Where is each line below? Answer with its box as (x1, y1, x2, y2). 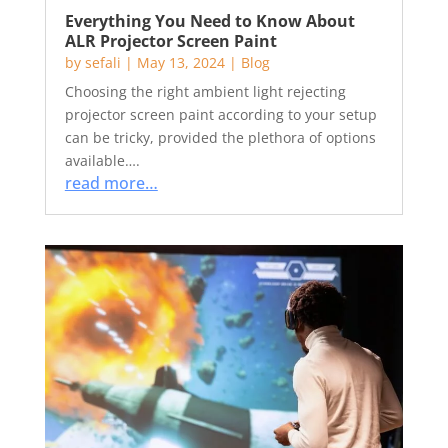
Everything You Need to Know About (64, 10, 355, 32)
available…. (64, 151, 140, 170)
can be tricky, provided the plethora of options (64, 128, 376, 147)
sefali (84, 53, 121, 72)
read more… (64, 172, 158, 194)
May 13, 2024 (136, 53, 225, 72)
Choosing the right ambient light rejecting (64, 82, 346, 101)
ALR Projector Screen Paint (64, 30, 277, 52)
